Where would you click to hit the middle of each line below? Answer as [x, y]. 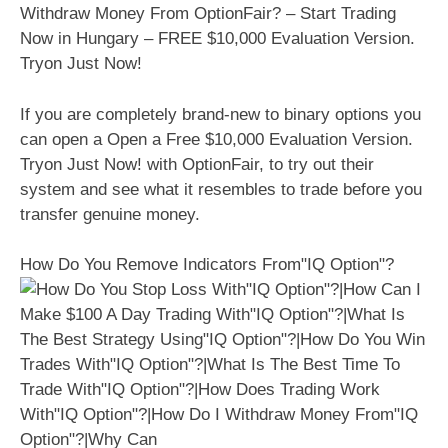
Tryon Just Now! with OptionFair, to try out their [197, 164]
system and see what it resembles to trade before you [221, 189]
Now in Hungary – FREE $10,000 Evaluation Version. [217, 39]
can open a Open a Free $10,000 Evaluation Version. [216, 139]
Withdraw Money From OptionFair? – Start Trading [208, 14]
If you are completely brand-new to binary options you [220, 114]
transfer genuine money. [110, 214]
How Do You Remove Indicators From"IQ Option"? [207, 265]
